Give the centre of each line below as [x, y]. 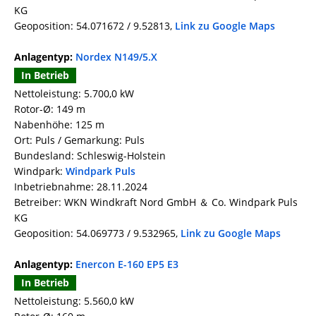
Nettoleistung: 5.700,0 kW [74, 94]
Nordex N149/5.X [116, 57]
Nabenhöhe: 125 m [59, 125]
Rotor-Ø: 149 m [50, 109]
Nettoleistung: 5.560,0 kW [74, 301]
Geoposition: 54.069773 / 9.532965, [97, 233]
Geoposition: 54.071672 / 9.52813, [95, 26]
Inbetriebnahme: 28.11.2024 [81, 187]
